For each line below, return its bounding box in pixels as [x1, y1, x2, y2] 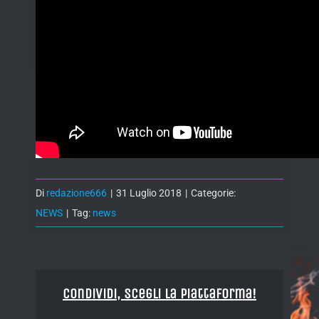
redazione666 [46, 187, 107, 199]
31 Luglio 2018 [116, 187, 182, 199]
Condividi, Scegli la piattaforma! [63, 286, 256, 303]
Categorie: [191, 187, 236, 199]
